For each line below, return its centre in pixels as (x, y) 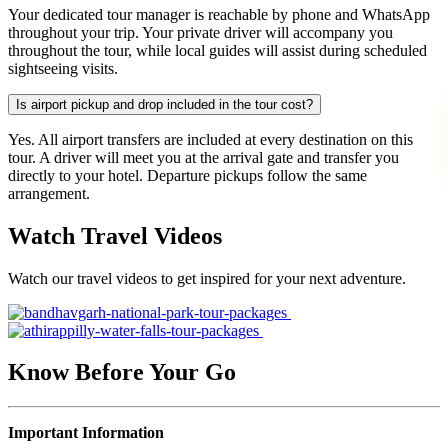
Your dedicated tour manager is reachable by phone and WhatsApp (219, 14)
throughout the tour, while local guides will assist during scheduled (217, 50)
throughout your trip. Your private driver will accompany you (200, 32)
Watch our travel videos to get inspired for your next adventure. (207, 278)
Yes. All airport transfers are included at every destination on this (210, 139)
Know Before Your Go (122, 372)
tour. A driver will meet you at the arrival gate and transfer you (203, 157)
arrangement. (49, 193)
